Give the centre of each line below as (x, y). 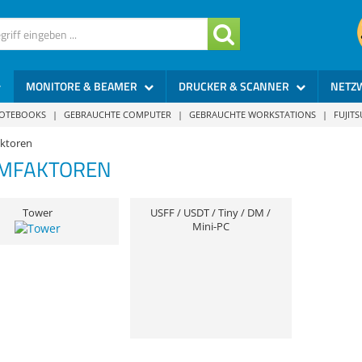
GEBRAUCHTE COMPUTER (117, 114)
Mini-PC (210, 227)
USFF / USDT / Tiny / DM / (210, 213)
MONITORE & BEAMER (83, 86)
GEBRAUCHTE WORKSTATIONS (252, 114)
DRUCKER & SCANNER (235, 86)
